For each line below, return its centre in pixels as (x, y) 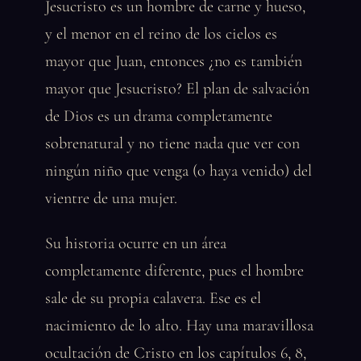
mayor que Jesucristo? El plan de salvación (177, 89)
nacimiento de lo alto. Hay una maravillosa (179, 326)
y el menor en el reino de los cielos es (161, 34)
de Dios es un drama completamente (159, 116)
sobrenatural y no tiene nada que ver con (172, 143)
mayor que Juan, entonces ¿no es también (174, 61)
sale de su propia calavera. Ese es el (153, 298)
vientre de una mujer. (111, 198)
